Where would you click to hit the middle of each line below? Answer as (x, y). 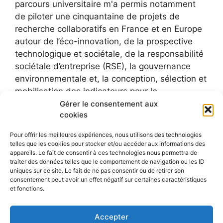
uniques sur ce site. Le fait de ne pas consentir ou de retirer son (97, 170)
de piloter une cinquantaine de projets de (97, 17)
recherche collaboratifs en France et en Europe (109, 29)
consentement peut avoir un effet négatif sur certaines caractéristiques (108, 179)
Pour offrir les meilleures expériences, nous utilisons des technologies (106, 135)
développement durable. (66, 104)
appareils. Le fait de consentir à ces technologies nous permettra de (104, 153)
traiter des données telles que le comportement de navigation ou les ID (107, 162)
